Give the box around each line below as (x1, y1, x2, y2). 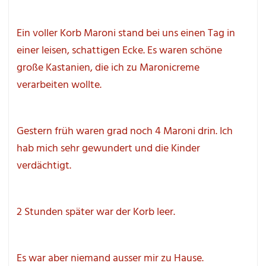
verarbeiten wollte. (16, 77, 102, 94)
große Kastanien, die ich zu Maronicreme (16, 59, 199, 77)
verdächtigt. (16, 157, 71, 175)
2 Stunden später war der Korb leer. (16, 204, 175, 221)
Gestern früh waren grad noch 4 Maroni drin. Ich (16, 123, 233, 141)
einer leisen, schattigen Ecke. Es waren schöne (16, 42, 222, 60)
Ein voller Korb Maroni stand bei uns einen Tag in (16, 25, 235, 43)
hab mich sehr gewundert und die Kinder (16, 140, 200, 158)
